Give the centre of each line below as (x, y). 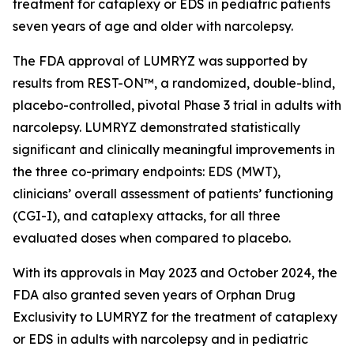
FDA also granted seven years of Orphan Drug (154, 295)
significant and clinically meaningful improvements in (174, 149)
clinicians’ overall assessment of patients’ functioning (173, 194)
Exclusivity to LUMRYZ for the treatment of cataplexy (175, 317)
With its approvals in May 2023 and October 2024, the (175, 273)
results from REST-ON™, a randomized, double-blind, (174, 83)
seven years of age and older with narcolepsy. (153, 26)
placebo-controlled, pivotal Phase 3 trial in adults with (177, 105)
